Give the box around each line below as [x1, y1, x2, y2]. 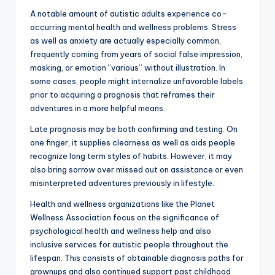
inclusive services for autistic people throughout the [30, 239, 228, 250]
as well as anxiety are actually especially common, [30, 36, 221, 46]
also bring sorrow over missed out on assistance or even [30, 165, 243, 175]
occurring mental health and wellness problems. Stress [30, 22, 236, 33]
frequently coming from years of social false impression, [30, 49, 242, 60]
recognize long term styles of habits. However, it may [30, 151, 232, 161]
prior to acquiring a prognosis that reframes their [30, 90, 215, 100]
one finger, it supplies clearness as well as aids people [30, 137, 235, 148]
